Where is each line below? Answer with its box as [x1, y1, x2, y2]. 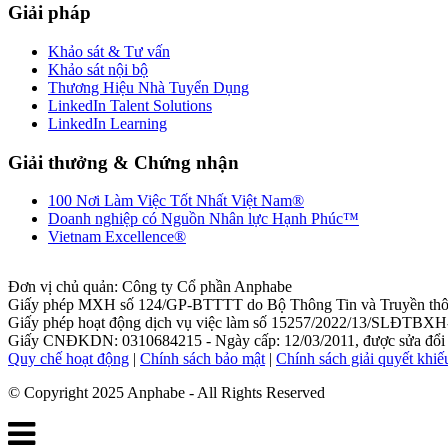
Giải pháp [8, 2, 91, 24]
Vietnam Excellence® [48, 228, 186, 246]
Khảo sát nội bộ [48, 61, 148, 78]
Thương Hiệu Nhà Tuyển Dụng [48, 79, 249, 96]
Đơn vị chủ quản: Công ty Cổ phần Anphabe [8, 278, 292, 296]
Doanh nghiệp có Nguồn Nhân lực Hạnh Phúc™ [48, 210, 359, 228]
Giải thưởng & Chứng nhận [8, 151, 239, 173]
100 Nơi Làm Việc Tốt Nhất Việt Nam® [48, 192, 304, 210]
